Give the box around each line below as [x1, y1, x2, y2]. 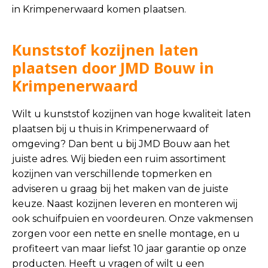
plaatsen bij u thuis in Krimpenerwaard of [12, 123, 209, 135]
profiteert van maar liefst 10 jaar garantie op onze [12, 243, 246, 254]
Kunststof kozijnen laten [12, 39, 199, 60]
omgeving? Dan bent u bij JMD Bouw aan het [12, 138, 230, 150]
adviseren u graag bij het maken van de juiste [12, 183, 229, 194]
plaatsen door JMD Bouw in [12, 57, 214, 78]
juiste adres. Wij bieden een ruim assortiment [12, 153, 226, 165]
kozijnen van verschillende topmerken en [12, 168, 212, 179]
